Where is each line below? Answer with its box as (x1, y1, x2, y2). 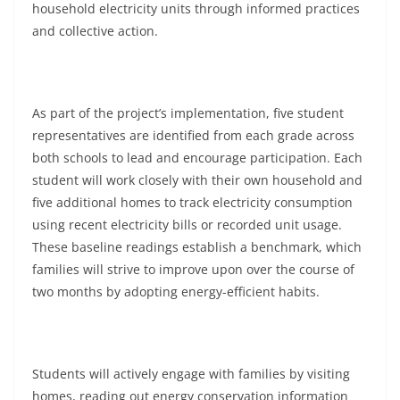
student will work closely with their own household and (32, 171, 362, 188)
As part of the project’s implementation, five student (32, 104, 344, 121)
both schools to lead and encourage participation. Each (32, 149, 362, 166)
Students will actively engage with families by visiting (32, 365, 350, 382)
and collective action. (32, 22, 162, 39)
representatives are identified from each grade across (32, 127, 354, 144)
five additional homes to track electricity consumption (32, 194, 353, 211)
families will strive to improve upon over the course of (32, 261, 354, 278)
